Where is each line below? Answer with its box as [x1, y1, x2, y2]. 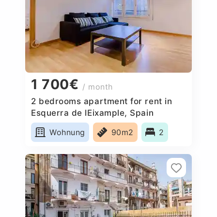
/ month [82, 82, 113, 92]
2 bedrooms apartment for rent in [31, 96, 172, 106]
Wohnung [49, 127, 85, 137]
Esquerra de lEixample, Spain [31, 108, 154, 118]
